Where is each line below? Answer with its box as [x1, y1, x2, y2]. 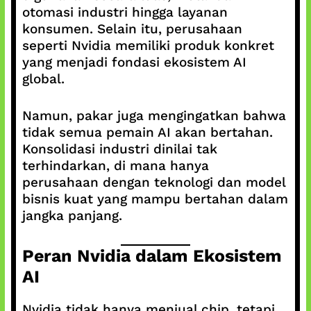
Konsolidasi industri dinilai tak [22, 140, 217, 157]
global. [22, 71, 65, 87]
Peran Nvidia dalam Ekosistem [22, 246, 282, 266]
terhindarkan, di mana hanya [22, 157, 209, 174]
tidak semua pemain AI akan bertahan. [22, 124, 273, 140]
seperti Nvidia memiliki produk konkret [22, 37, 274, 53]
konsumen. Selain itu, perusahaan [22, 21, 242, 37]
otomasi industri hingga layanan [22, 4, 228, 20]
